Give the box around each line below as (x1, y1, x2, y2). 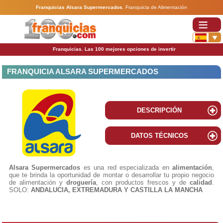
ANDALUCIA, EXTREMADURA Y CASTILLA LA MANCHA (31, 186, 205, 194)
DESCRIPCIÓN (137, 107, 182, 114)
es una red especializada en (80, 164, 173, 172)
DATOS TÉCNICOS (130, 132, 188, 140)
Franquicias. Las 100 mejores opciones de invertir (52, 46, 176, 52)
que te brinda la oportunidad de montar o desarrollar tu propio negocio (9, 171, 214, 179)
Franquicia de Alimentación (125, 4, 187, 10)
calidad (190, 179, 212, 187)
